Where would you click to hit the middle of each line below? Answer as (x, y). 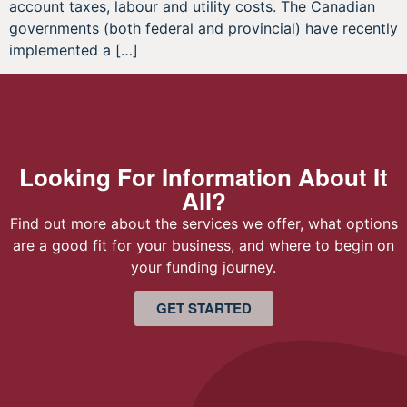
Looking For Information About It (203, 176)
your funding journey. (203, 267)
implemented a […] (74, 50)
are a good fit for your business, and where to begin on (203, 245)
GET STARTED (203, 308)
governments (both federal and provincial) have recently (203, 29)
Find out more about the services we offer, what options (203, 223)
